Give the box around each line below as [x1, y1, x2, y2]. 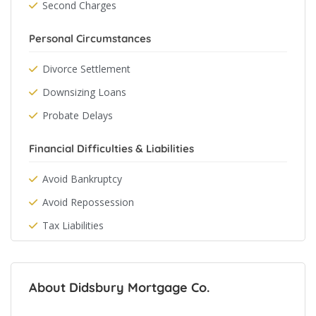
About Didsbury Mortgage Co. [29, 279, 209, 296]
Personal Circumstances [29, 32, 151, 45]
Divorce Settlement [42, 62, 130, 75]
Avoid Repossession [42, 195, 134, 209]
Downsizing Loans [42, 85, 126, 99]
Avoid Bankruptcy [42, 172, 122, 186]
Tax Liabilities [42, 219, 104, 232]
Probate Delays [42, 109, 113, 122]
